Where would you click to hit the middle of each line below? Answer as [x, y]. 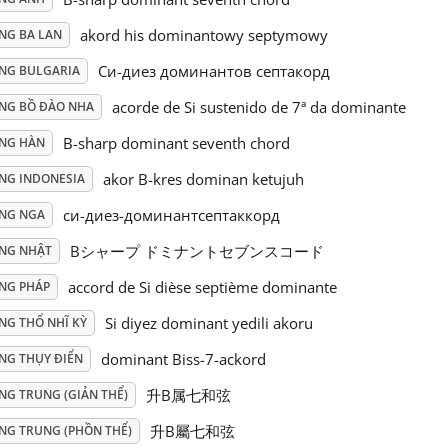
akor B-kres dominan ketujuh [203, 179]
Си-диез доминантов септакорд [213, 71]
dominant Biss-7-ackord [183, 359]
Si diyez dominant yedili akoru [208, 323]
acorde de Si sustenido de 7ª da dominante [258, 107]
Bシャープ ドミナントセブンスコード [196, 251]
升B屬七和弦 [192, 431]
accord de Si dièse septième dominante [202, 287]
